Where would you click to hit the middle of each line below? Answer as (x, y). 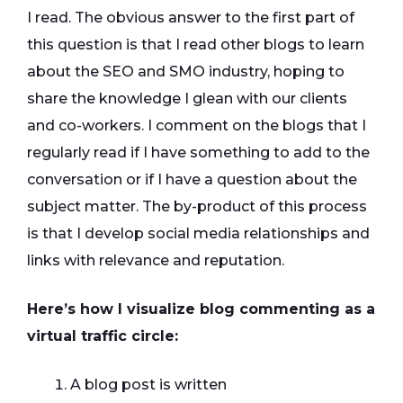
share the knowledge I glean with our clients (187, 99)
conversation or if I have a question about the (192, 179)
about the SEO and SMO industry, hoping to (186, 72)
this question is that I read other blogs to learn (196, 45)
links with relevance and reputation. (156, 260)
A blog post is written (148, 385)
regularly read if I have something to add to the (198, 152)
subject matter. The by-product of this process (197, 206)
